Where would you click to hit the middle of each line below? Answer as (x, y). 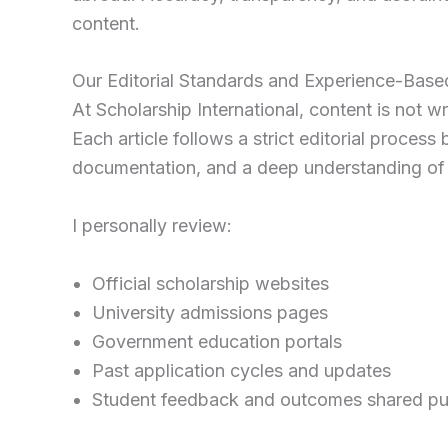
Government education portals (217, 341)
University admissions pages (210, 312)
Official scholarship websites (210, 283)
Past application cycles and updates (241, 370)
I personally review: (152, 226)
